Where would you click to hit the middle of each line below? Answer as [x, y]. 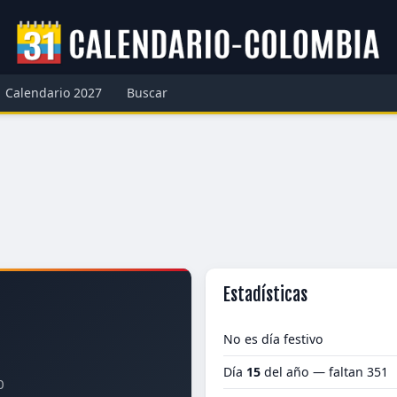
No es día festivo [273, 339]
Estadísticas [265, 295]
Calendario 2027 [54, 93]
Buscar [147, 93]
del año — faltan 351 [324, 372]
